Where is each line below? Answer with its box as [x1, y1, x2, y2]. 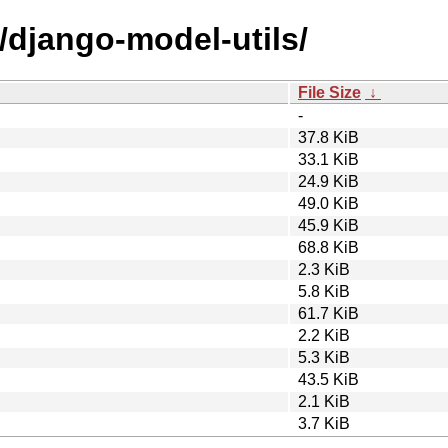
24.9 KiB [298, 172, 359, 190]
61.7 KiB [298, 304, 359, 322]
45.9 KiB [298, 216, 359, 234]
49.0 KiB [298, 194, 359, 212]
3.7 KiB [298, 414, 350, 432]
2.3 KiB [298, 260, 350, 278]
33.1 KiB [298, 150, 359, 168]
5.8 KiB [298, 282, 350, 300]
